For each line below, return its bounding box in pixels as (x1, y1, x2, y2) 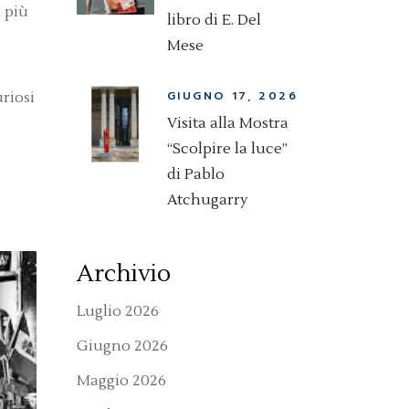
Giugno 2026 (77, 337, 168, 355)
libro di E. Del (167, 11, 261, 29)
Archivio (77, 258, 171, 289)
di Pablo (167, 165, 225, 184)
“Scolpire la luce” (167, 140, 288, 158)
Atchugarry (167, 191, 248, 209)
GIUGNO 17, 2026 (167, 88, 298, 104)
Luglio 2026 (77, 302, 159, 320)
